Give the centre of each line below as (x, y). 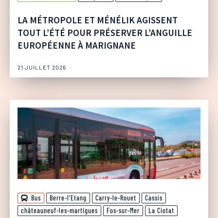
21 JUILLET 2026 (42, 67)
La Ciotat (161, 210)
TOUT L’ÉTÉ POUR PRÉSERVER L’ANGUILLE (105, 32)
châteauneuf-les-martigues (59, 210)
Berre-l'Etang (68, 198)
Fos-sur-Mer (123, 210)
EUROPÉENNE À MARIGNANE (77, 45)
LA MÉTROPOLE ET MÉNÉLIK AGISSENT (98, 20)
